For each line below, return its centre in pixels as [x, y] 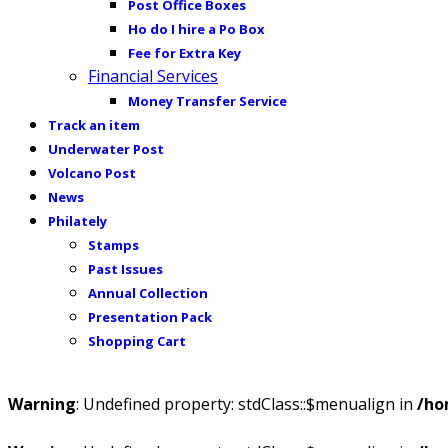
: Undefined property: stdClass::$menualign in [246, 404]
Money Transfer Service [207, 101]
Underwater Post [106, 149]
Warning [42, 404]
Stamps [113, 245]
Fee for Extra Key [184, 53]
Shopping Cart [137, 341]
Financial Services [153, 76]
